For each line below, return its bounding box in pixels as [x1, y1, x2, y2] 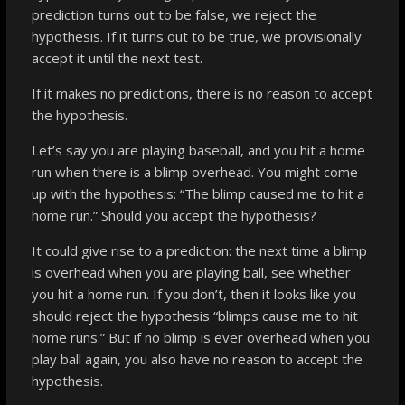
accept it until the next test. [31, 48, 202, 67]
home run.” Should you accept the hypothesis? [31, 205, 316, 224]
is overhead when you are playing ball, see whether [31, 262, 351, 281]
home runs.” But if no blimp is [31, 327, 214, 346]
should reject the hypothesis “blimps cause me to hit [31, 306, 358, 325]
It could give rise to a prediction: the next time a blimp [31, 240, 367, 259]
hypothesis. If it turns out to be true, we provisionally [31, 26, 362, 45]
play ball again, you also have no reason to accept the [31, 349, 363, 368]
